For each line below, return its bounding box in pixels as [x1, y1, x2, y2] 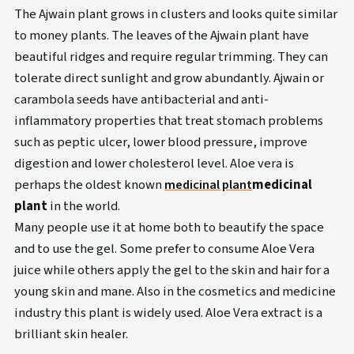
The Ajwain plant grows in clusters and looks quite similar [13, 4, 337, 24]
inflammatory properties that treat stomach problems [13, 111, 323, 130]
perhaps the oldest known [13, 175, 164, 194]
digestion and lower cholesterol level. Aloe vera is [13, 153, 294, 173]
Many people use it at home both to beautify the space [13, 217, 324, 237]
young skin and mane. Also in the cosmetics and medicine [13, 281, 336, 301]
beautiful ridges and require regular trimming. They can [13, 47, 328, 66]
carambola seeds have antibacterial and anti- [13, 89, 269, 109]
